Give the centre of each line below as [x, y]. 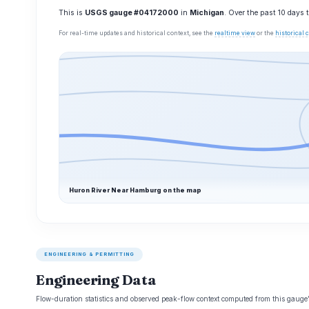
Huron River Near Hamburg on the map [135, 190]
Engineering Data [96, 280]
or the [265, 33]
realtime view [235, 33]
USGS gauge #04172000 [132, 13]
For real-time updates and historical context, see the [137, 33]
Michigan [207, 13]
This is [72, 13]
